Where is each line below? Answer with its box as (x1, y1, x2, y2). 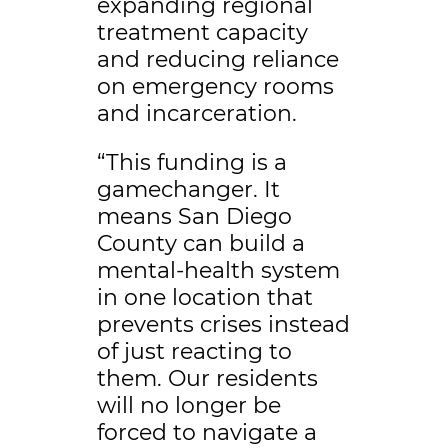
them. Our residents (96, 365, 318, 393)
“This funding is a (96, 149, 287, 177)
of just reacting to (96, 338, 292, 366)
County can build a (96, 230, 305, 258)
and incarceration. (96, 100, 297, 128)
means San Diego (96, 203, 292, 231)
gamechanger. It (96, 176, 280, 204)
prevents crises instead (96, 311, 350, 339)
